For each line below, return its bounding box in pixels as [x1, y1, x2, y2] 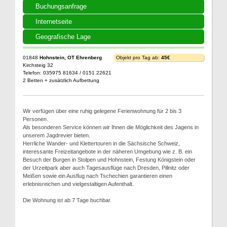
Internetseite [35, 17, 72, 25]
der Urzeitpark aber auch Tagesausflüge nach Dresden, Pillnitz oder [23, 164, 190, 171]
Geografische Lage [35, 32, 91, 41]
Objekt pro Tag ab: [116, 54, 161, 60]
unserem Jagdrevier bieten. [23, 132, 90, 138]
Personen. [23, 116, 48, 122]
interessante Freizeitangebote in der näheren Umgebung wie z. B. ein [23, 148, 192, 155]
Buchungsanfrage [35, 2, 87, 10]
